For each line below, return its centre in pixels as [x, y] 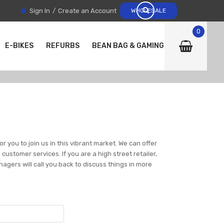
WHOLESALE [148, 10]
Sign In [40, 11]
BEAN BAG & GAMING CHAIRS [142, 45]
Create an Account [87, 11]
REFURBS [62, 45]
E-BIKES [19, 45]
